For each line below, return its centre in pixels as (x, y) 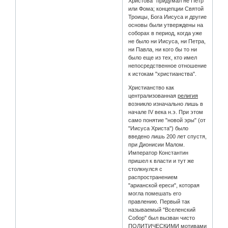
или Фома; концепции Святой (166, 9)
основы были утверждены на (166, 25)
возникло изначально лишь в (166, 104)
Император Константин (159, 153)
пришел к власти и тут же (161, 161)
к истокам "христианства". (163, 74)
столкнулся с (146, 169)
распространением (153, 177)
